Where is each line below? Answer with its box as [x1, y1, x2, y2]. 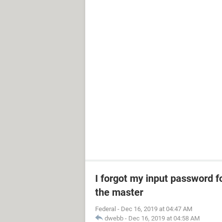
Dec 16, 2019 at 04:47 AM [121, 205, 192, 213]
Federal [95, 205, 116, 213]
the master [95, 186, 143, 198]
